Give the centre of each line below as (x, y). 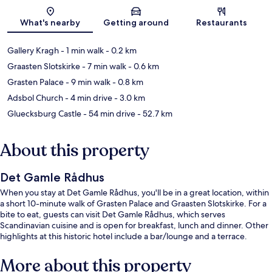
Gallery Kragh (33, 51)
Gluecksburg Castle (44, 114)
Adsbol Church (35, 98)
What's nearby (50, 23)
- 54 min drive (108, 114)
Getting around (136, 23)
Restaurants (222, 23)
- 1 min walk (81, 51)
